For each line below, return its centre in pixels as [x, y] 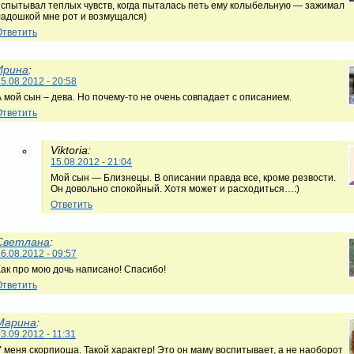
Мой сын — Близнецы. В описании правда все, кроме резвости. [193, 177]
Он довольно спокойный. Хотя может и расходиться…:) [175, 188]
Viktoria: [71, 150]
